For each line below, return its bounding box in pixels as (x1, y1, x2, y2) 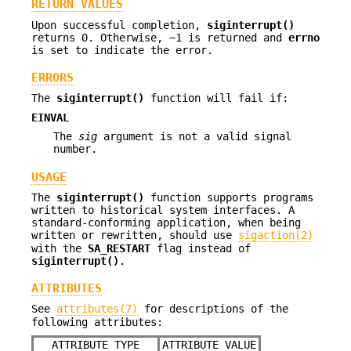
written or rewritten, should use (31, 228, 238, 241)
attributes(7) (56, 302, 138, 316)
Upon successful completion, (31, 18, 207, 31)
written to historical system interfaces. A (31, 203, 295, 216)
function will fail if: (144, 92, 288, 105)
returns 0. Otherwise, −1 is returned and (31, 31, 288, 44)
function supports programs (144, 190, 313, 204)
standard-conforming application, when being (31, 215, 301, 229)
